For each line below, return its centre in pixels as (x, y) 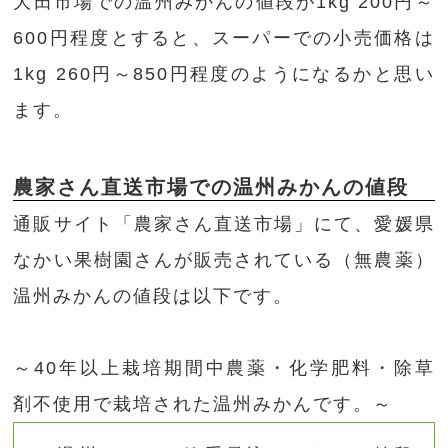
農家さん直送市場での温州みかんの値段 (211, 187)
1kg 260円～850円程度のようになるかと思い (224, 74)
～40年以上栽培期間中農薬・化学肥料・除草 (224, 368)
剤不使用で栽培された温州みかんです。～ (203, 404)
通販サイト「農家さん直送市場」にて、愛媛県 (224, 224)
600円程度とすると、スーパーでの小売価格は (224, 38)
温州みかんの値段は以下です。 (153, 296)
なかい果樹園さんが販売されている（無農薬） (224, 260)
